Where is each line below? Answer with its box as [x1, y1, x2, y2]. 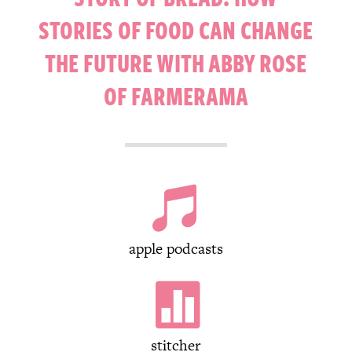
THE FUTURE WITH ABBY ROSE [45, 43, 307, 81]
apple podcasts [128, 237, 223, 259]
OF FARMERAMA [103, 76, 248, 114]
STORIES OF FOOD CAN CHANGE [38, 10, 313, 48]
